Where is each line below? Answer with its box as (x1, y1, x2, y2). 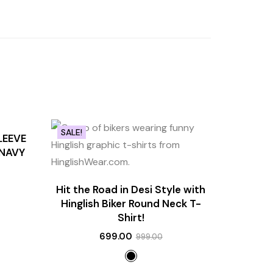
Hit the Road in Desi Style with (56, 183, 206, 196)
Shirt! (117, 211, 144, 224)
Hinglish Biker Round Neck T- (60, 197, 201, 210)
